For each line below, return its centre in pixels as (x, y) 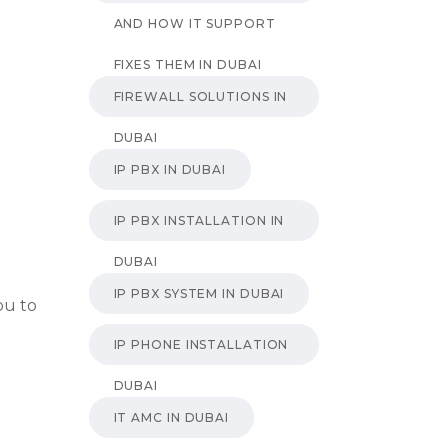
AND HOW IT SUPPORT (194, 23)
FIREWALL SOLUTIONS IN (200, 96)
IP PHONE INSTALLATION (201, 344)
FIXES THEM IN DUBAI (187, 64)
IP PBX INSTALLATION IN (199, 220)
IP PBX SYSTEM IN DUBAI (199, 293)
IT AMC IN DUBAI (171, 417)
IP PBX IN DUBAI (169, 169)
